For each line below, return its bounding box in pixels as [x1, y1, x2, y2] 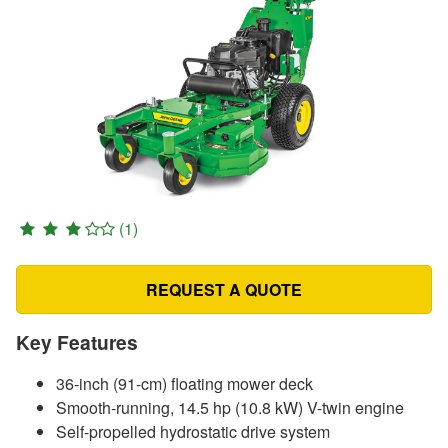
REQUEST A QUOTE [146, 277, 302, 301]
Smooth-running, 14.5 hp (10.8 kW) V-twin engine [56, 395, 404, 419]
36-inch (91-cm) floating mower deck [56, 371, 313, 395]
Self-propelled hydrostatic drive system [56, 419, 330, 443]
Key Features [16, 327, 138, 356]
